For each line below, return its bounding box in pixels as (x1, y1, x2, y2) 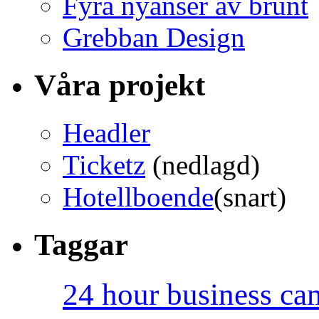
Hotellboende (63, 181, 214, 212)
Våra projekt (34, 68, 205, 102)
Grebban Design (63, 21, 245, 53)
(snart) (214, 181, 286, 212)
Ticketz (63, 149, 145, 180)
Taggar (34, 227, 128, 261)
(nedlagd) (145, 149, 260, 180)
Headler (63, 117, 150, 148)
